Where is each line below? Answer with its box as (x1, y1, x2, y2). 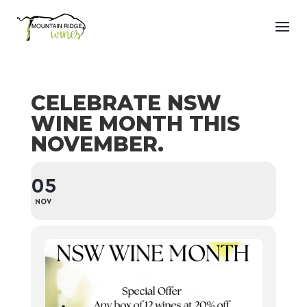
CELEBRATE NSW (30, 90, 221, 116)
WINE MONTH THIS (30, 111, 240, 136)
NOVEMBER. (30, 132, 164, 157)
